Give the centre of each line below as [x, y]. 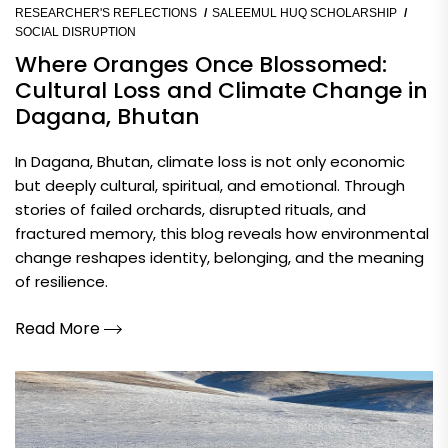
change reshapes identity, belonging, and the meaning [219, 257]
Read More [59, 329]
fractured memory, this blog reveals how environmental [222, 233]
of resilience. [61, 281]
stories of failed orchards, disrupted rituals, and [190, 209]
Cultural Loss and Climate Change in [221, 90]
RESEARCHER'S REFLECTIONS [106, 12]
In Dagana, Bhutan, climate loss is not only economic [210, 161]
